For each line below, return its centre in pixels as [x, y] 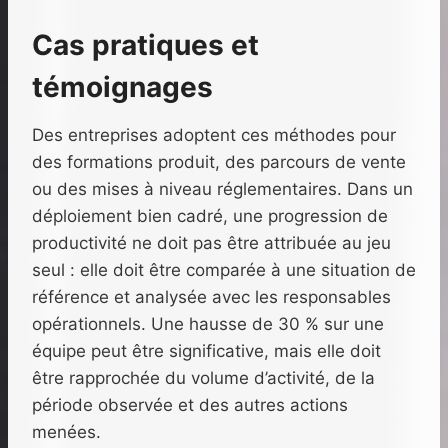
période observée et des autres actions [190, 405]
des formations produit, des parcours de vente [219, 162]
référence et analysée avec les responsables [211, 297]
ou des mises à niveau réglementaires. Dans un [222, 189]
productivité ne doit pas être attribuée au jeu [211, 243]
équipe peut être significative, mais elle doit [206, 351]
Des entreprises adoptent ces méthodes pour [214, 135]
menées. [66, 432]
